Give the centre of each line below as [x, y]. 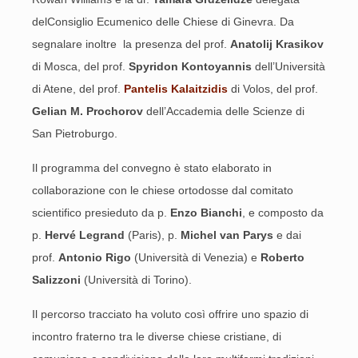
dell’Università [290, 66]
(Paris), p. [154, 235]
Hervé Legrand [86, 235]
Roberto [282, 257]
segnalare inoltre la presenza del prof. [131, 44]
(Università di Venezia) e [196, 257]
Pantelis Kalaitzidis [177, 89]
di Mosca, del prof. [79, 66]
